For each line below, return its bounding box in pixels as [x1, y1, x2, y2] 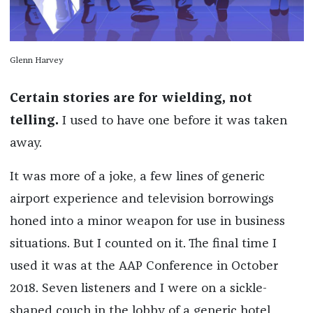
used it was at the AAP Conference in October [9, 259, 278, 272]
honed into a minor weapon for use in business [9, 214, 285, 228]
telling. [9, 114, 59, 127]
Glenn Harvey [9, 56, 64, 65]
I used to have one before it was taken [58, 114, 287, 127]
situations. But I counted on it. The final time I [9, 237, 277, 250]
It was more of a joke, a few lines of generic [9, 170, 265, 183]
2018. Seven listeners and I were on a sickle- [9, 282, 267, 295]
